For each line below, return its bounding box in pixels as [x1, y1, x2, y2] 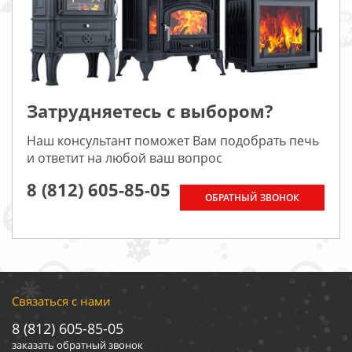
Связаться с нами [12, 292, 111, 309]
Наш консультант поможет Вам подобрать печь [27, 131, 319, 149]
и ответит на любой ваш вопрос [27, 148, 222, 167]
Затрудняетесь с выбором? [27, 98, 273, 123]
